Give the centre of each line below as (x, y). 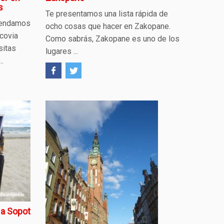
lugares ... (62, 51)
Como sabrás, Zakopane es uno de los (112, 38)
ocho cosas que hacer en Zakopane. (108, 26)
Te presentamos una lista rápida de (107, 13)
